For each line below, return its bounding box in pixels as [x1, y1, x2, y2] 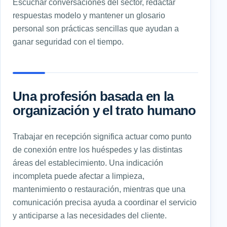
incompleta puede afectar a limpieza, [13, 171, 144, 180]
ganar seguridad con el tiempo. [13, 36, 124, 46]
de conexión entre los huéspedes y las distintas [13, 144, 182, 154]
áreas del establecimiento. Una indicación [13, 158, 163, 167]
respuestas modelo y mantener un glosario [13, 10, 165, 20]
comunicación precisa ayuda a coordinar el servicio [13, 197, 197, 207]
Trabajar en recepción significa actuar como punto [13, 131, 192, 141]
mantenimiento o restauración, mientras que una [13, 184, 185, 194]
